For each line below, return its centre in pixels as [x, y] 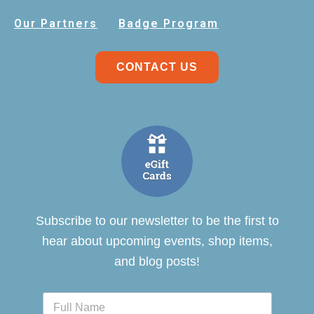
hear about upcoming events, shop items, [157, 241]
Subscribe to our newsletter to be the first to [157, 221]
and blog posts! [157, 262]
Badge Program [169, 24]
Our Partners [56, 24]
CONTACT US [157, 67]
